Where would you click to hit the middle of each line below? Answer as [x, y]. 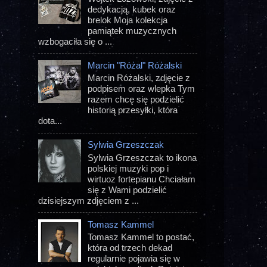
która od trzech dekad [130, 247]
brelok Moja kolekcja [128, 20]
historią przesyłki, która [133, 110]
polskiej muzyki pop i [128, 168]
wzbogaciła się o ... [75, 41]
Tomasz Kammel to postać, [141, 237]
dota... [50, 121]
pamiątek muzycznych [132, 30]
